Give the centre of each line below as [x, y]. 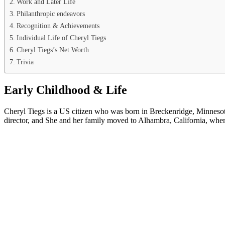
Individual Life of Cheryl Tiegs [61, 37]
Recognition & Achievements [58, 25]
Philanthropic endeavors [50, 13]
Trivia [25, 62]
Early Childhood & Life [66, 90]
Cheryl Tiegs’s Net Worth [52, 49]
